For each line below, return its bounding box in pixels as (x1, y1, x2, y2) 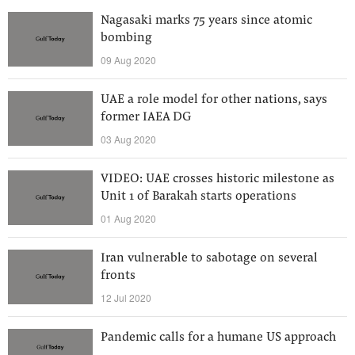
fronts (101, 269, 136, 282)
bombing (101, 32, 152, 44)
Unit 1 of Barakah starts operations (101, 190, 296, 203)
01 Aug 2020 (101, 212, 156, 225)
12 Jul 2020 (101, 291, 151, 304)
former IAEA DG (101, 111, 191, 124)
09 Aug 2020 (101, 53, 156, 67)
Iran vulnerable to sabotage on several (101, 252, 318, 265)
